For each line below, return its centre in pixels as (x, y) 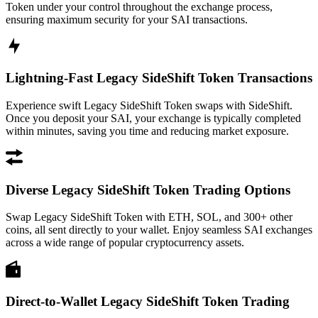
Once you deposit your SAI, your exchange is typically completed (153, 118)
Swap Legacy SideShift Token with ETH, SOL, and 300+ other (149, 217)
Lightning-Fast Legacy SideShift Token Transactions (159, 78)
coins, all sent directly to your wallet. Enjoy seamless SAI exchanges (159, 230)
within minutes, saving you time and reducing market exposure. (147, 131)
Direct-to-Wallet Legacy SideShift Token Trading (148, 302)
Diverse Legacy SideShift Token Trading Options (148, 190)
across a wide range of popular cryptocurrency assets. (125, 243)
